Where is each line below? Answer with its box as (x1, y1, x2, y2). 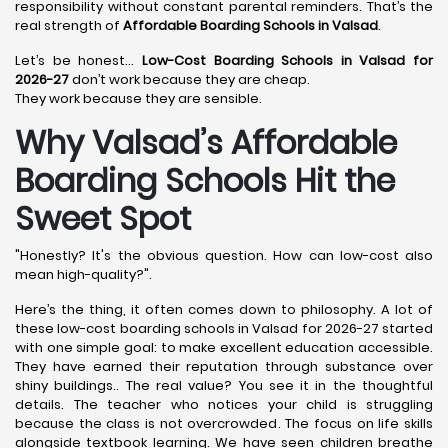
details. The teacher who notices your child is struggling (15, 395, 433, 414)
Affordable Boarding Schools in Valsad (123, 16, 378, 35)
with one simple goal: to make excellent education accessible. (15, 338, 433, 357)
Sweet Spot (15, 196, 191, 241)
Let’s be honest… (15, 51, 142, 70)
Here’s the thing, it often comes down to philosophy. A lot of (15, 300, 433, 319)
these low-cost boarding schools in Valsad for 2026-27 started (15, 319, 433, 338)
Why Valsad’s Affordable (15, 120, 397, 165)
